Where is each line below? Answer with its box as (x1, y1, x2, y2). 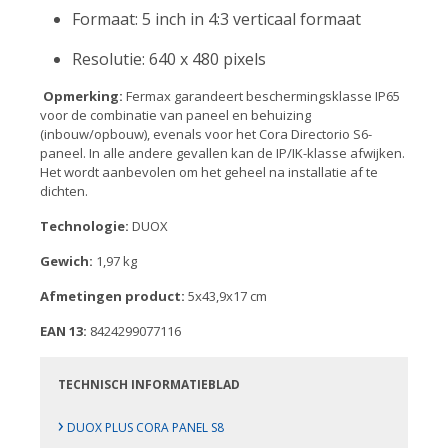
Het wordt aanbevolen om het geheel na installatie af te (40, 163, 378, 181)
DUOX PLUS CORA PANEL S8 (64, 419, 225, 437)
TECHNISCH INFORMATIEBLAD (58, 376, 241, 394)
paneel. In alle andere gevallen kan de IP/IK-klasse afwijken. (40, 144, 405, 162)
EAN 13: (40, 322, 87, 340)
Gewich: (40, 252, 93, 270)
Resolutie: (72, 48, 145, 70)
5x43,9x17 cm (185, 287, 267, 305)
